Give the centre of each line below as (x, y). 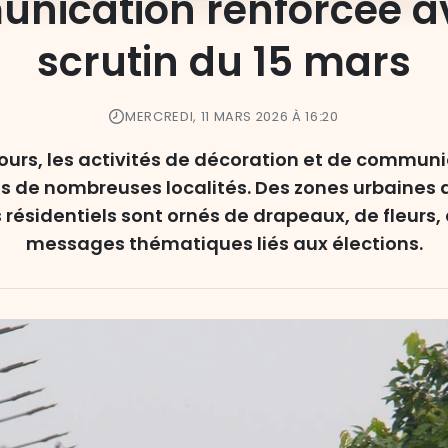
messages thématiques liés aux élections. (224, 243)
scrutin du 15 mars (224, 62)
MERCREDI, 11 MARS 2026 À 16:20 (232, 116)
